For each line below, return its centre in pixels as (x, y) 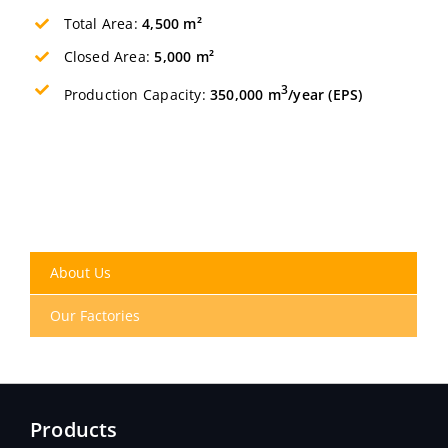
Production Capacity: (137, 94)
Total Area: (103, 24)
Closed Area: (109, 57)
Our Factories (95, 315)
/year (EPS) (325, 94)
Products (74, 429)
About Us (80, 272)
